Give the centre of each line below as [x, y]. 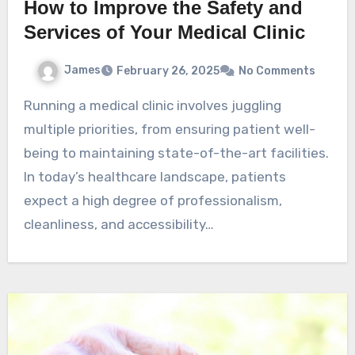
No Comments [277, 71]
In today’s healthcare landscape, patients [155, 176]
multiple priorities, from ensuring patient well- [169, 129]
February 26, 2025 [168, 71]
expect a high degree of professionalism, [153, 200]
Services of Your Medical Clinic [164, 32]
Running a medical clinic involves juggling [28, 105]
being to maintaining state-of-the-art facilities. [176, 153]
